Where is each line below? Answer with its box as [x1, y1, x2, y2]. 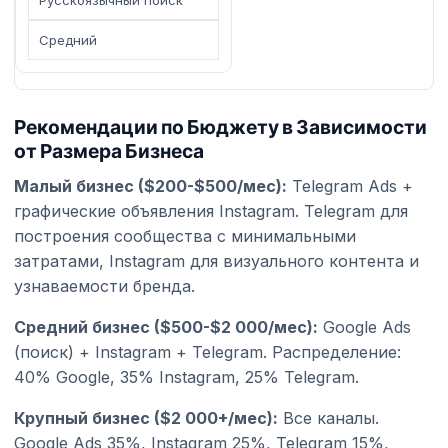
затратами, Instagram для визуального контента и [14, 250, 419, 271]
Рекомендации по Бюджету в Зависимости [14, 113, 427, 138]
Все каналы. [278, 407, 379, 428]
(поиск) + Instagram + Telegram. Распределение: [14, 341, 401, 362]
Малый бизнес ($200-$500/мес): [14, 175, 287, 196]
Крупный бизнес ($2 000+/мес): [14, 407, 278, 428]
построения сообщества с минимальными [14, 225, 356, 246]
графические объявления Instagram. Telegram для [14, 200, 408, 221]
